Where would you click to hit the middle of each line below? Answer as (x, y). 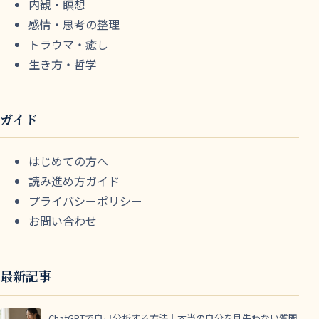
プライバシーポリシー (85, 201)
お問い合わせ (63, 221)
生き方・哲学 (63, 64)
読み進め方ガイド (74, 181)
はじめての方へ (68, 161)
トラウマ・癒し (68, 44)
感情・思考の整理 (74, 24)
